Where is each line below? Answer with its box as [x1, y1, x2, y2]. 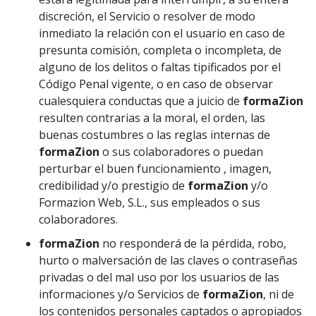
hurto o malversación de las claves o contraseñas [39, 253, 298, 268]
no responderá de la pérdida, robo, [99, 236, 286, 251]
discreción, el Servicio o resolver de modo [39, 8, 255, 24]
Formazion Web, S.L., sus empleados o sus [39, 195, 260, 210]
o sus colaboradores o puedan [99, 144, 263, 159]
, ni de [263, 286, 294, 302]
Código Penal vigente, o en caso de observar [39, 76, 273, 92]
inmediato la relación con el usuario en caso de [39, 25, 285, 41]
